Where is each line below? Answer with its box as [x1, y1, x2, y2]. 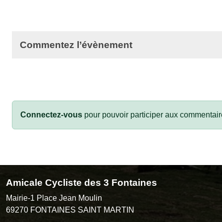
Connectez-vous [20, 110, 82, 119]
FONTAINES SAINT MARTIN [30, 205, 134, 214]
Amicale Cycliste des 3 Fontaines [6, 177, 157, 188]
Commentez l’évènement [20, 39, 132, 50]
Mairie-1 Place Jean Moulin [6, 193, 102, 202]
